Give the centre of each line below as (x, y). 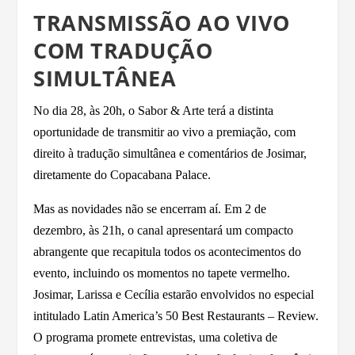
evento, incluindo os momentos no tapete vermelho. (162, 273)
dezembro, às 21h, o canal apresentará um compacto (164, 230)
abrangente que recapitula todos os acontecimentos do (168, 251)
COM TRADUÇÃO (123, 50)
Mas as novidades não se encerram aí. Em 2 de (150, 208)
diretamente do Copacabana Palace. (122, 174)
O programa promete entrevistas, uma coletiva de (156, 337)
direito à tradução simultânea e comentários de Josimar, (170, 153)
